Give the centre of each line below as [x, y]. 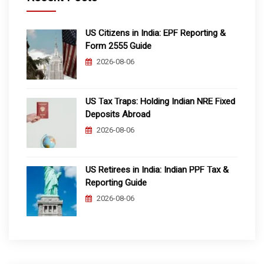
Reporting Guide [116, 182]
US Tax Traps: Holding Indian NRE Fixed [160, 101]
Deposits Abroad [118, 114]
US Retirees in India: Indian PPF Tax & [157, 169]
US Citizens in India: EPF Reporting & [156, 33]
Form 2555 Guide [118, 46]
